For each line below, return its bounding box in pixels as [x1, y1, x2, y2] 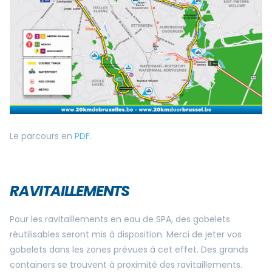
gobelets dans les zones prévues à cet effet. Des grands [10, 243, 248, 256]
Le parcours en [10, 130, 75, 143]
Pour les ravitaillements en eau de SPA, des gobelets [10, 213, 230, 226]
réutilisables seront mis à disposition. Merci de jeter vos [10, 228, 242, 241]
